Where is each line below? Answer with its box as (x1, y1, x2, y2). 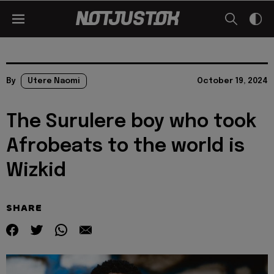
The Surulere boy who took (6, 113, 256, 131)
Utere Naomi (28, 77, 80, 85)
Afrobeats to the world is (6, 137, 245, 156)
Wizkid (6, 161, 66, 180)
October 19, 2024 (197, 77, 268, 85)
